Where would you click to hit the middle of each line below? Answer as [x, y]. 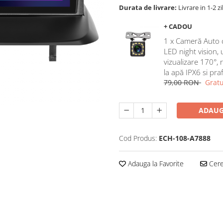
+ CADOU [178, 26]
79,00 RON [182, 82]
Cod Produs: [138, 138]
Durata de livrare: [148, 7]
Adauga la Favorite [155, 163]
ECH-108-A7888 [185, 138]
